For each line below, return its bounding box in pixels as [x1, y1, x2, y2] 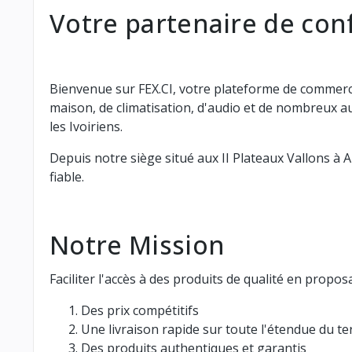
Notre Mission [49, 227, 225, 262]
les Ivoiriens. [49, 117, 123, 135]
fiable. [49, 167, 84, 185]
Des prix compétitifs [81, 301, 199, 319]
